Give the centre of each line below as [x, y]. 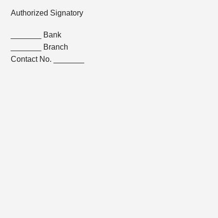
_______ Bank [36, 35]
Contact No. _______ [48, 59]
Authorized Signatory [47, 13]
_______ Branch [40, 47]
